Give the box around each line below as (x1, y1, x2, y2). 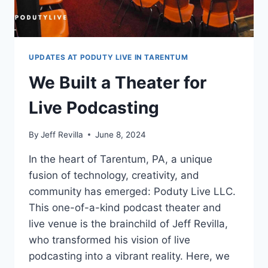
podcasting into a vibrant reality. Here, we (29, 249, 230, 262)
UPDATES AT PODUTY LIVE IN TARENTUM (29, 53, 188, 62)
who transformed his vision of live (29, 233, 190, 246)
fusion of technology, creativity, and (29, 169, 199, 181)
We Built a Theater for (29, 72, 206, 93)
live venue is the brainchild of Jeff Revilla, (29, 217, 228, 230)
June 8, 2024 (95, 129, 147, 139)
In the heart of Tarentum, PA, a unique (29, 153, 212, 165)
